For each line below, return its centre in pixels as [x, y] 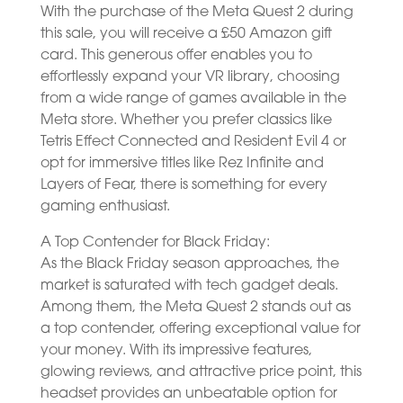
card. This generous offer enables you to [176, 55]
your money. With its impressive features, [176, 350]
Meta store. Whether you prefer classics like [186, 120]
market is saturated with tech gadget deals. [189, 286]
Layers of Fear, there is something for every [184, 185]
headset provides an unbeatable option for [188, 394]
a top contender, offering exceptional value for [200, 329]
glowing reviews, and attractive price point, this [201, 372]
